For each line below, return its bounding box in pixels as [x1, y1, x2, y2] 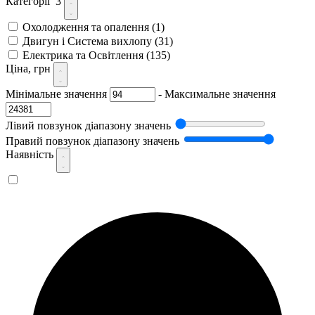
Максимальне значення [165, 87, 276, 100]
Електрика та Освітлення [22, 49, 146, 61]
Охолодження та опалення [22, 20, 152, 33]
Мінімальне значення [6, 87, 107, 100]
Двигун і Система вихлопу [22, 34, 155, 47]
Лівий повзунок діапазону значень [6, 119, 171, 131]
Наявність [6, 148, 56, 160]
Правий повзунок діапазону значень [6, 134, 179, 147]
